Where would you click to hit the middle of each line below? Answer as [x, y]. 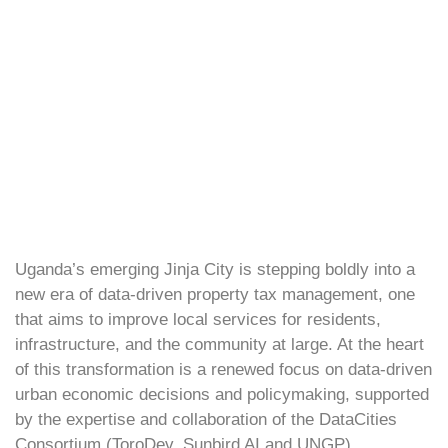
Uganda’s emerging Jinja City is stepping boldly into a [215, 269]
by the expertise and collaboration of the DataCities [206, 419]
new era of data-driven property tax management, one [215, 294]
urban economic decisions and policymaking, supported [222, 394]
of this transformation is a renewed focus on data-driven [223, 369]
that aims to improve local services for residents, [198, 319]
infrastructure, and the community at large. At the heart [219, 344]
